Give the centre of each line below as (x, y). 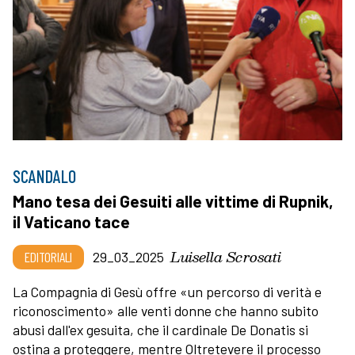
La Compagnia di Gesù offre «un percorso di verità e (167, 291)
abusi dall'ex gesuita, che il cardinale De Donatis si (160, 329)
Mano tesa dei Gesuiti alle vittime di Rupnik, (173, 200)
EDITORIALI (48, 256)
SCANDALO (44, 176)
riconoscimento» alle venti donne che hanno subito (166, 310)
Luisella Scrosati (226, 256)
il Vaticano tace (71, 221)
